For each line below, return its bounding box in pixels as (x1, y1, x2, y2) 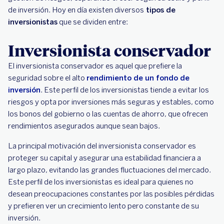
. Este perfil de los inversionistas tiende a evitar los (40, 85, 209, 94)
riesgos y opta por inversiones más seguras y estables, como (8, 97, 214, 106)
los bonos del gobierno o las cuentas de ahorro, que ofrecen (8, 109, 208, 118)
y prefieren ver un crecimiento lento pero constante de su (8, 201, 199, 210)
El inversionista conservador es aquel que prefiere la (8, 61, 182, 70)
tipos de (144, 5, 175, 14)
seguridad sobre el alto (8, 73, 86, 82)
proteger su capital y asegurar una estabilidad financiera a (8, 153, 201, 162)
